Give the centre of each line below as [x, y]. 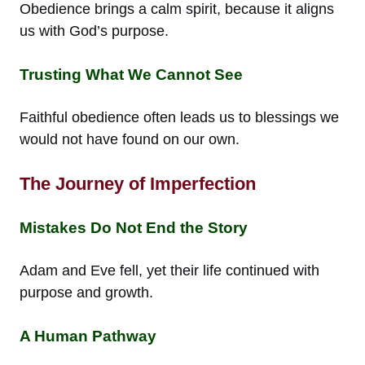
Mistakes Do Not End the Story [134, 227]
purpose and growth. [86, 292]
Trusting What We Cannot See [131, 74]
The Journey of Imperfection [138, 183]
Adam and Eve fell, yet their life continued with [169, 270]
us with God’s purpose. [94, 31]
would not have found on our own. [130, 139]
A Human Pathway [88, 336]
